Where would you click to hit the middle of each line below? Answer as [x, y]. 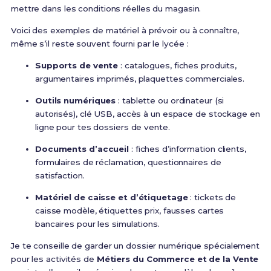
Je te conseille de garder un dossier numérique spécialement [135, 246]
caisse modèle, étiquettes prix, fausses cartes [129, 211]
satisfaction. [60, 176]
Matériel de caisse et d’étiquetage [111, 198]
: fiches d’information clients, [188, 149]
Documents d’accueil [82, 149]
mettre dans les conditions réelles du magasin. [106, 9]
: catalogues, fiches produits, [178, 66]
